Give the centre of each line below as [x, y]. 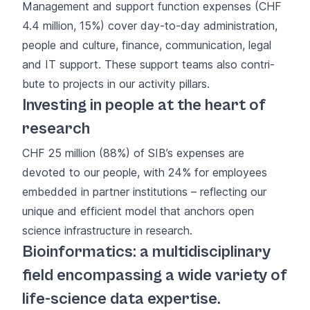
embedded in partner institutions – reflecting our [144, 191]
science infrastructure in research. [107, 230]
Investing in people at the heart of [144, 105]
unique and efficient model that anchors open [138, 211]
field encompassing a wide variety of [155, 275]
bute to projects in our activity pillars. [116, 83]
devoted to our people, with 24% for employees [145, 172]
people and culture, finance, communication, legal [147, 45]
